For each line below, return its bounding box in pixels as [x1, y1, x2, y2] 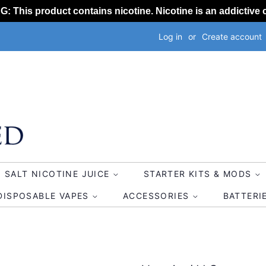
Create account [202, 31, 262, 42]
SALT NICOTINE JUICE [4, 169, 113, 179]
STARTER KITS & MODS [143, 169, 255, 179]
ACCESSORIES [123, 191, 192, 201]
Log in [159, 31, 182, 42]
